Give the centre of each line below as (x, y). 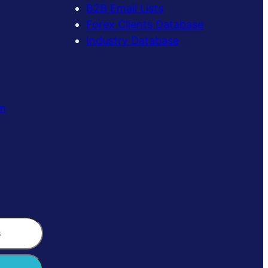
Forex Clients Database (145, 25)
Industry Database (133, 41)
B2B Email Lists (125, 8)
